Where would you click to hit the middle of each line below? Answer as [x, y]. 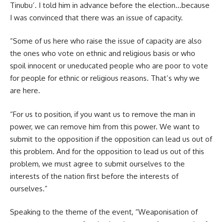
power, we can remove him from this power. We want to [105, 126]
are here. [25, 91]
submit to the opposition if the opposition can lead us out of [111, 139]
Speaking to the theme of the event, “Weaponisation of [104, 212]
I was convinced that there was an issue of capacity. [96, 17]
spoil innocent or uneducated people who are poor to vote [109, 66]
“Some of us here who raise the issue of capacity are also [106, 41]
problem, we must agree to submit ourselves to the [97, 164]
